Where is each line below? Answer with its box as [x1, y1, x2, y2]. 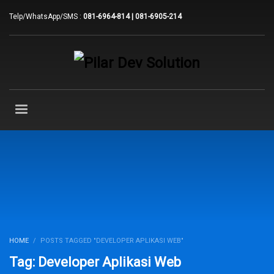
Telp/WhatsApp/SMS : [9, 12, 83, 21]
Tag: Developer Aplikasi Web [9, 254, 181, 270]
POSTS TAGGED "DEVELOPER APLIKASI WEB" [40, 237, 183, 245]
